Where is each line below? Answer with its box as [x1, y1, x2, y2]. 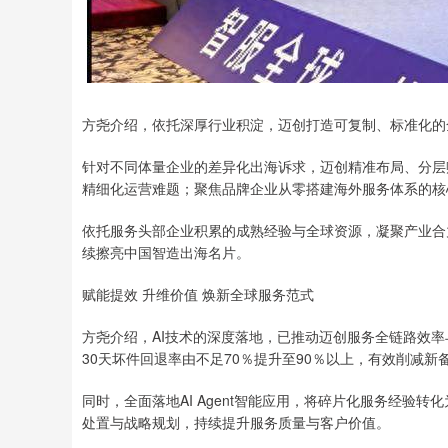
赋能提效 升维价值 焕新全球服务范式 [82, 284, 314, 305]
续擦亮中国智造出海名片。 [82, 242, 250, 263]
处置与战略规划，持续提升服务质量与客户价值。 [82, 412, 390, 433]
